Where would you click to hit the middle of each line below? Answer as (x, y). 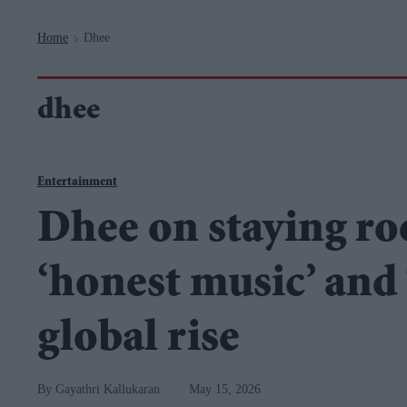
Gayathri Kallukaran (108, 389)
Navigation (157, 10)
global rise (139, 341)
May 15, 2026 (225, 389)
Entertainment (77, 183)
